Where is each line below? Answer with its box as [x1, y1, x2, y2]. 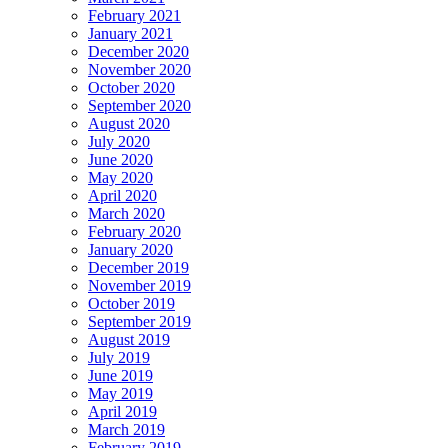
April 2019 [88, 402, 157, 420]
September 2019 [88, 312, 191, 330]
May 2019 [88, 384, 153, 402]
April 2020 [88, 186, 157, 204]
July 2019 [88, 348, 150, 366]
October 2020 [88, 78, 175, 96]
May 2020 [88, 168, 153, 186]
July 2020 [88, 132, 150, 150]
